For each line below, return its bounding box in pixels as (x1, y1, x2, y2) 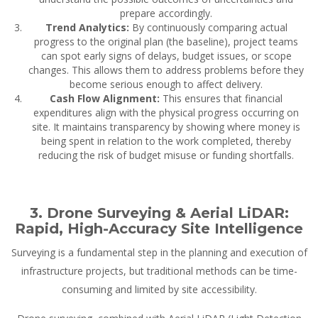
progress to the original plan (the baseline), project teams (34, 35, 298, 49)
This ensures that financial (160, 92, 283, 106)
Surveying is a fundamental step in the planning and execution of (11, 246, 307, 260)
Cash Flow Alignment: (50, 92, 160, 106)
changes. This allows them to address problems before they (28, 63, 304, 77)
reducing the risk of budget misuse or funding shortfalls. (38, 148, 294, 163)
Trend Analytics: (45, 21, 129, 35)
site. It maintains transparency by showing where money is (32, 120, 300, 134)
